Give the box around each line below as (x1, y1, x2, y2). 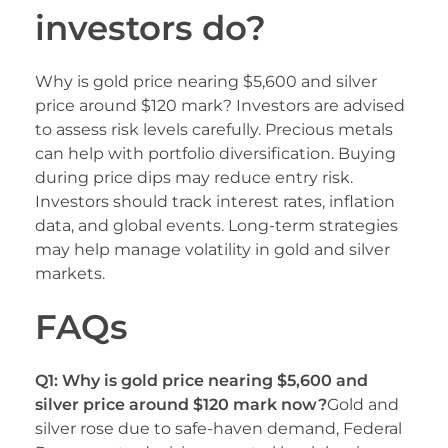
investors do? (35, 6, 266, 48)
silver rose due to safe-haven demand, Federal (35, 418, 402, 438)
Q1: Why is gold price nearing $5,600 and (35, 370, 368, 390)
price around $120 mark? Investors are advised (35, 95, 405, 115)
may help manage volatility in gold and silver (35, 239, 390, 259)
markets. (35, 263, 105, 283)
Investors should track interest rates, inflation (35, 191, 395, 211)
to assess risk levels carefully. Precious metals (35, 119, 393, 139)
